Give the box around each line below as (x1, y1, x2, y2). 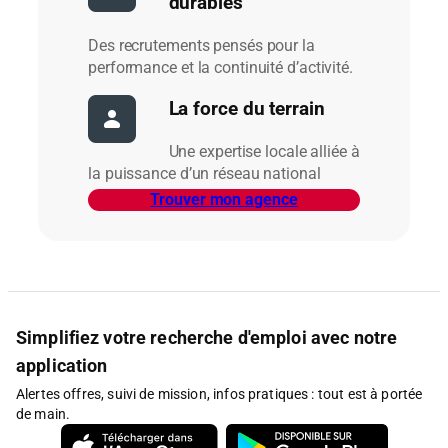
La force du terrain (168, 98, 325, 121)
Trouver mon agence (150, 189, 298, 209)
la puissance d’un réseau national (88, 163, 321, 183)
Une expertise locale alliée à (168, 141, 360, 161)
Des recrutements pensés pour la (88, 35, 315, 55)
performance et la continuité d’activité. (88, 57, 353, 77)
